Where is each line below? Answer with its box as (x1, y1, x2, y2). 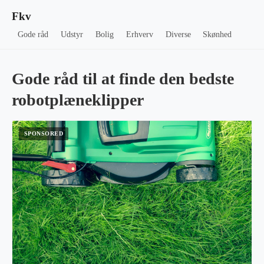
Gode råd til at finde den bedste (12, 70, 234, 88)
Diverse (165, 30, 191, 39)
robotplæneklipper (12, 91, 144, 109)
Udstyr (61, 30, 84, 39)
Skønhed (203, 30, 232, 39)
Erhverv (126, 30, 153, 39)
